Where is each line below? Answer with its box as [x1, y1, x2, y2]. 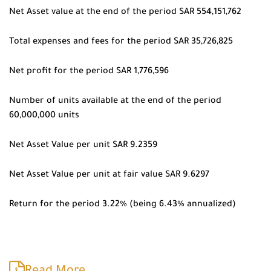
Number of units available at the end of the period [9, 97, 221, 106]
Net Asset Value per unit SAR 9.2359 [9, 141, 157, 151]
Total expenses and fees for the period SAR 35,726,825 [9, 38, 233, 47]
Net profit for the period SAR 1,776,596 [9, 67, 169, 77]
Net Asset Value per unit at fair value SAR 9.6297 [9, 171, 209, 180]
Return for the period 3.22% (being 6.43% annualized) [9, 200, 236, 210]
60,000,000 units [9, 111, 79, 121]
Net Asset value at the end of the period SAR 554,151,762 [9, 8, 241, 18]
